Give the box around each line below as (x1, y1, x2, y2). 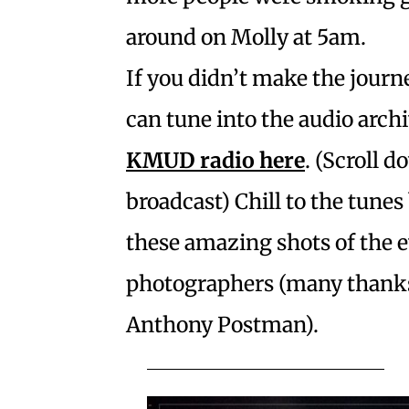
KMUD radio (126, 147, 255, 174)
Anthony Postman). (126, 311, 319, 339)
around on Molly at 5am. (126, 24, 366, 51)
